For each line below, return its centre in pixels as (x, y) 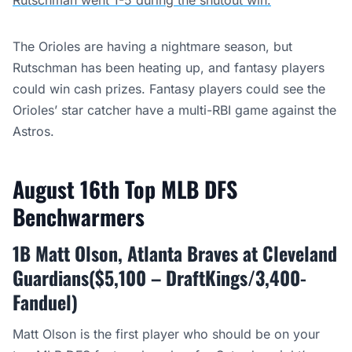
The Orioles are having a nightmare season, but (152, 46)
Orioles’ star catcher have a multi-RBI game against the (174, 110)
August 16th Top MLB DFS (125, 189)
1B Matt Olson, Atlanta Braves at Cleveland (175, 253)
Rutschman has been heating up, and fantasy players (169, 68)
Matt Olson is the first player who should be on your (166, 334)
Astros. (33, 131)
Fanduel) (48, 302)
